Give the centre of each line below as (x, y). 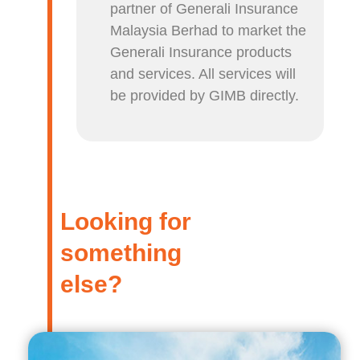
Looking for (125, 221)
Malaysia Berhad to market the (209, 31)
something (121, 252)
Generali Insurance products (201, 53)
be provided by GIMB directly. (205, 96)
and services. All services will (203, 74)
